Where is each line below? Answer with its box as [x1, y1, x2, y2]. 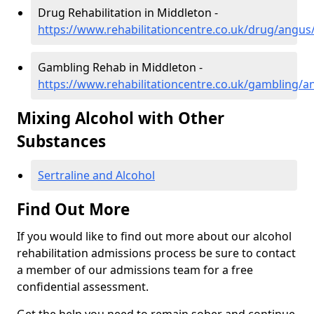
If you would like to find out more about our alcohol [17, 228, 292, 245]
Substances [17, 130, 106, 153]
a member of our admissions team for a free [17, 262, 253, 278]
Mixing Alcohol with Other [17, 107, 224, 130]
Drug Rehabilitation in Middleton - [38, 5, 218, 21]
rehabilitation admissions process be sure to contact [17, 245, 296, 261]
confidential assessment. [17, 279, 149, 295]
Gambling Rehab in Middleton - [38, 60, 203, 76]
